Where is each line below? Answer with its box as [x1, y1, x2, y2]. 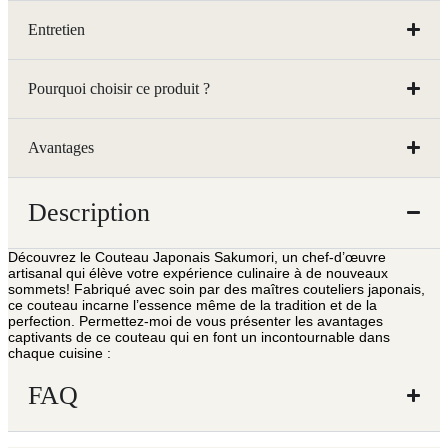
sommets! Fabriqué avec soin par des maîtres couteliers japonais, [8, 280, 425, 297]
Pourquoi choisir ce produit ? [28, 79, 210, 97]
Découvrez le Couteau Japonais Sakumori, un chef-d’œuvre [8, 248, 386, 265]
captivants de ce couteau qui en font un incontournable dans [8, 328, 390, 345]
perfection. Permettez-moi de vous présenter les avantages [8, 312, 383, 329]
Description [28, 197, 150, 227]
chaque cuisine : [8, 344, 111, 361]
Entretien [28, 20, 85, 38]
